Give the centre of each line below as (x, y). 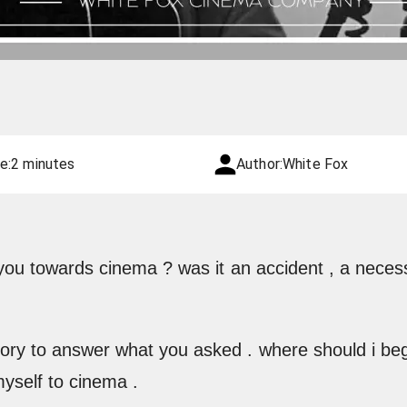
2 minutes (43, 164)
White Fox (316, 164)
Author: (259, 164)
